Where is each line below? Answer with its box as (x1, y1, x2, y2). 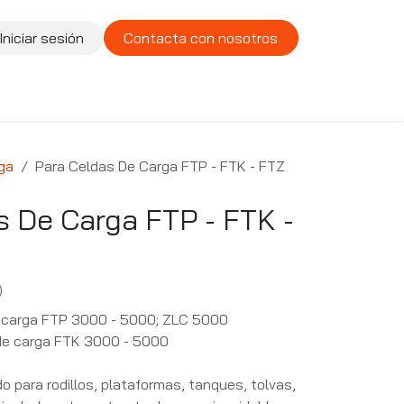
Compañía (42, 85, 108, 103)
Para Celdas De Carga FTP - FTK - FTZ (35, 157, 285, 176)
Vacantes (138, 85, 202, 103)
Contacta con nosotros (124, 29, 279, 47)
